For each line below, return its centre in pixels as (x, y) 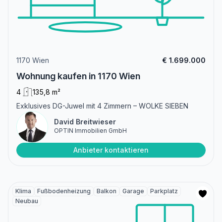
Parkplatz (164, 191)
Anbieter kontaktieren (111, 150)
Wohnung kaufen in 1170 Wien (78, 76)
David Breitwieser (85, 122)
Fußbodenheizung (64, 191)
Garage (133, 191)
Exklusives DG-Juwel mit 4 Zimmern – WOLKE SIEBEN (102, 106)
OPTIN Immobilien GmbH (90, 131)
